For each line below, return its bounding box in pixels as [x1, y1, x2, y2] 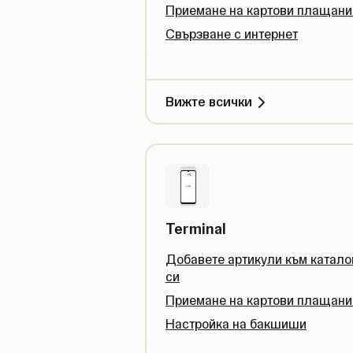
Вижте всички [165, 94, 252, 110]
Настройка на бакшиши [165, 316, 307, 332]
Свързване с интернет [165, 26, 298, 42]
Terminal [165, 220, 226, 238]
